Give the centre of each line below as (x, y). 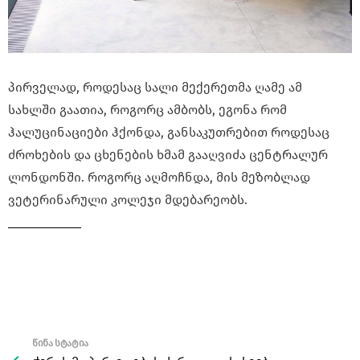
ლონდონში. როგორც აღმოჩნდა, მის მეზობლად (159, 177)
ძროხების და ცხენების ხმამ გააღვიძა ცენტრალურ (168, 154)
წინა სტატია (61, 343)
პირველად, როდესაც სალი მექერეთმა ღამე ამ (155, 87)
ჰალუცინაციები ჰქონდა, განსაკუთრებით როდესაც (169, 132)
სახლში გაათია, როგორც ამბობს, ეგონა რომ (147, 109)
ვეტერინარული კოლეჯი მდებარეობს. (128, 199)
